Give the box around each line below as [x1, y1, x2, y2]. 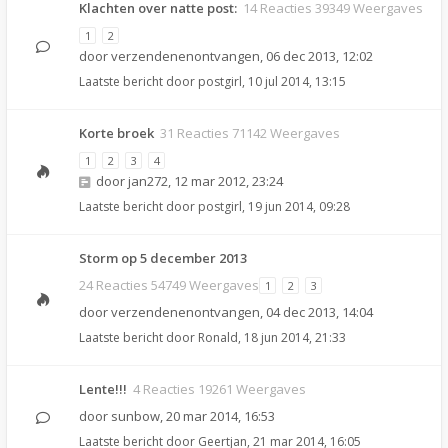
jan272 [128, 172, 168, 190]
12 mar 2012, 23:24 [174, 172, 283, 190]
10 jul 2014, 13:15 [248, 73, 346, 90]
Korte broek [79, 124, 154, 142]
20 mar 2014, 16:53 [166, 407, 275, 425]
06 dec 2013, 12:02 [266, 47, 373, 65]
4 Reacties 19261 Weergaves [133, 380, 306, 398]
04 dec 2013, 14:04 [266, 303, 373, 321]
